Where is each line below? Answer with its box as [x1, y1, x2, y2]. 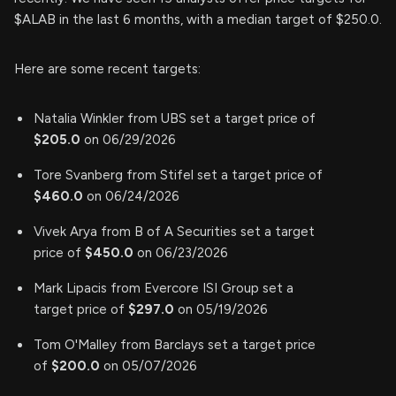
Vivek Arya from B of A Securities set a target [34, 224, 315, 240]
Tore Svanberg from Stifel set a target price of [34, 167, 323, 184]
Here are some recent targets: [14, 61, 201, 78]
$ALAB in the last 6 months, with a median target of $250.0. [14, 11, 382, 28]
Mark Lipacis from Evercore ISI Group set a [34, 280, 293, 297]
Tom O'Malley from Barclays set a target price [34, 337, 316, 354]
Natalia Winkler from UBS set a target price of [34, 110, 316, 127]
